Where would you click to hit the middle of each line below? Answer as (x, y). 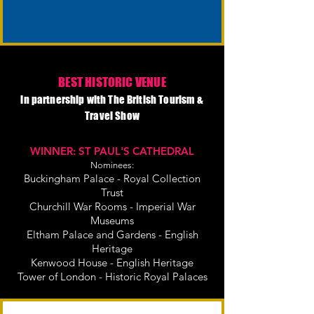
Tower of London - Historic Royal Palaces (112, 277)
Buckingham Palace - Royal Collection (112, 178)
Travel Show (112, 116)
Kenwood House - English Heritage (112, 262)
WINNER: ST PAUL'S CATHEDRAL (112, 151)
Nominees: (112, 165)
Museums (112, 220)
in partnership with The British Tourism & (112, 100)
